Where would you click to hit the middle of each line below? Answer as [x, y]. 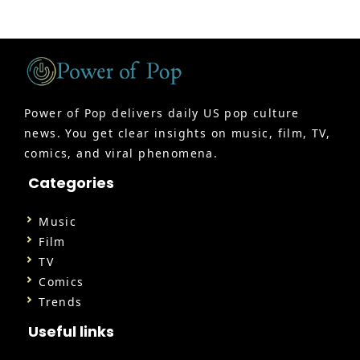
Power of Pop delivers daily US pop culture [162, 113]
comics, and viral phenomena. [121, 153]
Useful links [71, 332]
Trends [61, 302]
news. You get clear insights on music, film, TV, [178, 133]
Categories [71, 183]
